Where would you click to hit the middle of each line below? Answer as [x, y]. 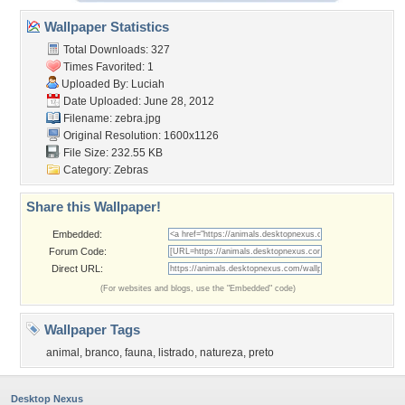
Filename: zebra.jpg [111, 118]
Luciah [148, 84]
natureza [221, 353]
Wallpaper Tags [90, 330]
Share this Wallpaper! [94, 207]
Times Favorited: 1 [107, 67]
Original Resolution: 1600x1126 [140, 136]
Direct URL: [77, 268]
